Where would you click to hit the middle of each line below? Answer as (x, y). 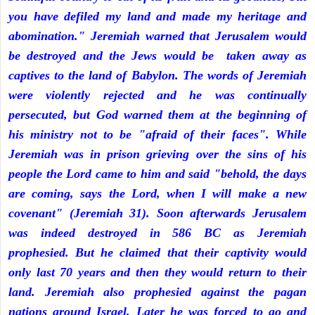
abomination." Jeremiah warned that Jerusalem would (157, 36)
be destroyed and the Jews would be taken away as (157, 56)
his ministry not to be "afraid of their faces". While (157, 135)
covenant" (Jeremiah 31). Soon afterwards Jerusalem (157, 213)
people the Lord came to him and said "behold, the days (157, 174)
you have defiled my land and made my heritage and (157, 17)
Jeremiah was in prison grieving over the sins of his (157, 154)
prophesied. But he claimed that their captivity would (157, 253)
